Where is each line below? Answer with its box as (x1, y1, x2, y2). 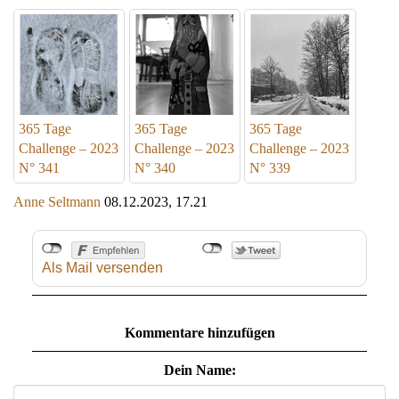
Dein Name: (163, 362, 236, 379)
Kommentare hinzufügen (124, 325, 275, 341)
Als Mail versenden (41, 260, 163, 276)
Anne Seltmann (13, 194, 101, 210)
